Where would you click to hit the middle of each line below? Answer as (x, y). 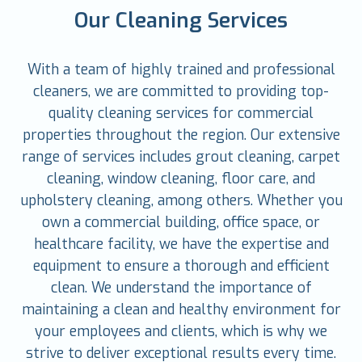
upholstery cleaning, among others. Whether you (181, 200)
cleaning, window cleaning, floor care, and (181, 178)
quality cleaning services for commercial (181, 113)
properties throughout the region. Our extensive (181, 135)
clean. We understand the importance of (181, 287)
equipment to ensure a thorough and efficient (181, 265)
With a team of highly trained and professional (181, 69)
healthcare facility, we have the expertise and (181, 244)
